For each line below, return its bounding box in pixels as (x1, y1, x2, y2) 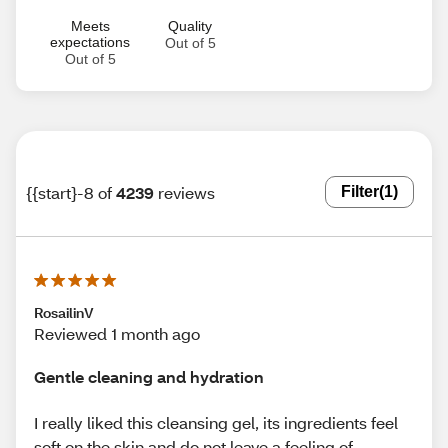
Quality (168, 18, 212, 34)
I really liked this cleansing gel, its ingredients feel (34, 411, 398, 433)
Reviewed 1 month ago (34, 323, 200, 344)
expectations (50, 34, 130, 50)
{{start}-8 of (26, 181, 112, 203)
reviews (158, 181, 215, 203)
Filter (341, 183, 379, 200)
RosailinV (34, 303, 94, 322)
